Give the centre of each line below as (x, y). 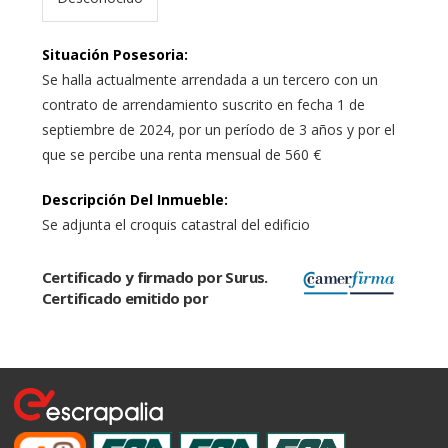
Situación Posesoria (113, 54)
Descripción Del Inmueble (133, 199)
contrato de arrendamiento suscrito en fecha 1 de (203, 104)
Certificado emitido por (125, 297)
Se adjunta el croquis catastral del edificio (176, 224)
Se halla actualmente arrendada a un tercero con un (210, 79)
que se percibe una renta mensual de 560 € (181, 154)
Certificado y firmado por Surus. (155, 276)
